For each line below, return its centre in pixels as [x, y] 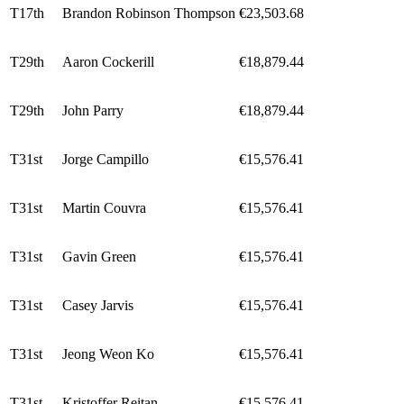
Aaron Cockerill [108, 62]
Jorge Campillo [106, 160]
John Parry [93, 111]
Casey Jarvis [98, 306]
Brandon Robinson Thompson [149, 14]
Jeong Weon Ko [108, 354]
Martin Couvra [104, 208]
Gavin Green [99, 257]
